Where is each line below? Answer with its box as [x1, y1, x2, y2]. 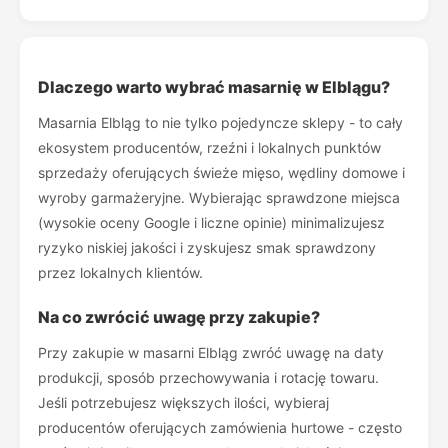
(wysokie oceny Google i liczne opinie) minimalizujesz [38, 214, 385, 231]
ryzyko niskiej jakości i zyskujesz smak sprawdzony [38, 239, 376, 256]
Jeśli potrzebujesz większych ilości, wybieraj [38, 394, 329, 411]
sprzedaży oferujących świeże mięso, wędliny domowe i [38, 164, 405, 181]
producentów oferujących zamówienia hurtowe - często [38, 419, 402, 436]
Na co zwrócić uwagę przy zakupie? [38, 307, 320, 327]
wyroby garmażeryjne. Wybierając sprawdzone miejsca [38, 189, 400, 206]
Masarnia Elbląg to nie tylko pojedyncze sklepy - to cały [38, 114, 403, 131]
